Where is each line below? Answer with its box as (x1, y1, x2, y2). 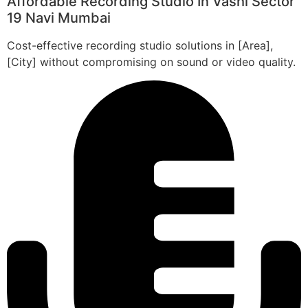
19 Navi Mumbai (7, 10, 111, 27)
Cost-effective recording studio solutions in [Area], (7, 38, 273, 53)
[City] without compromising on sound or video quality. (7, 55, 296, 69)
